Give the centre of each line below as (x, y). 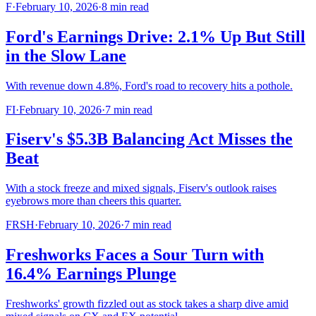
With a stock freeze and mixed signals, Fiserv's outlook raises (141, 188)
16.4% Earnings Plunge (91, 274)
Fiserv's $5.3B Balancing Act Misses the (149, 139)
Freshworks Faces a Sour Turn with (135, 255)
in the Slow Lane (66, 55)
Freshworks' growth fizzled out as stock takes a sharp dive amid (147, 304)
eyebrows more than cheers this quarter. (93, 201)
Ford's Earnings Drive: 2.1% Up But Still (156, 36)
